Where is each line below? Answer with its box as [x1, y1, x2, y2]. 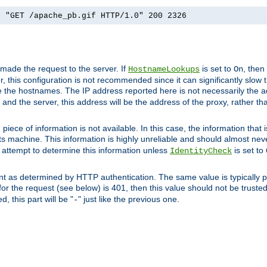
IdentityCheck [170, 146, 232, 156]
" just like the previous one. [78, 194, 179, 204]
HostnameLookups [128, 64, 200, 74]
